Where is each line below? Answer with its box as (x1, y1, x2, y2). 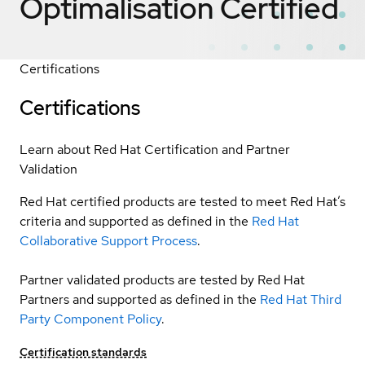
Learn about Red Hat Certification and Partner (20, 140, 290, 158)
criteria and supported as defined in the (20, 212, 248, 230)
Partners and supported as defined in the (20, 290, 257, 308)
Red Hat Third (260, 290, 341, 308)
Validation (20, 160, 77, 178)
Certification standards (20, 344, 147, 359)
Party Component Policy (20, 310, 161, 328)
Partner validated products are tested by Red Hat (20, 270, 305, 288)
